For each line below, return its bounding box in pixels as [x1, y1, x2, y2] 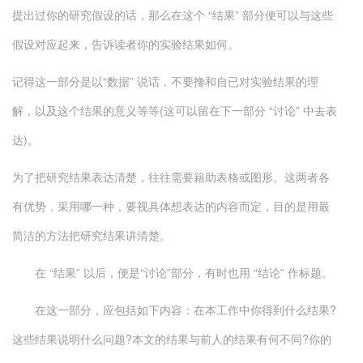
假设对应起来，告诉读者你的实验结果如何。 [12, 36, 239, 52]
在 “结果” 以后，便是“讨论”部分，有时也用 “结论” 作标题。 [12, 264, 333, 280]
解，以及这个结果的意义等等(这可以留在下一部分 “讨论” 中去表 [12, 102, 337, 118]
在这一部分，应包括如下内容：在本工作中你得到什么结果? [12, 301, 336, 318]
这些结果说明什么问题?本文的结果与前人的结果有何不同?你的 [12, 331, 331, 347]
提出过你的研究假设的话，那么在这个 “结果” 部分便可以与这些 [12, 6, 333, 23]
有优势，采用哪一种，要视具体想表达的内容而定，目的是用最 [12, 198, 330, 214]
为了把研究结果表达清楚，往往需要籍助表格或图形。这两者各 [12, 169, 330, 185]
